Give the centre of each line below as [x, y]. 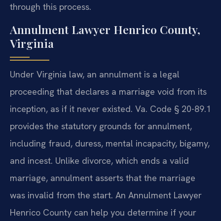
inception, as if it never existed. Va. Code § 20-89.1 [110, 109]
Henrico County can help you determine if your [103, 212]
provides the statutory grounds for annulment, [101, 126]
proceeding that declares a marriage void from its [108, 91]
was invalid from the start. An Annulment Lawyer [106, 195]
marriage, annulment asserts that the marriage [103, 178]
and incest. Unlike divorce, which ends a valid [99, 160]
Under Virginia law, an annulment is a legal [95, 74]
